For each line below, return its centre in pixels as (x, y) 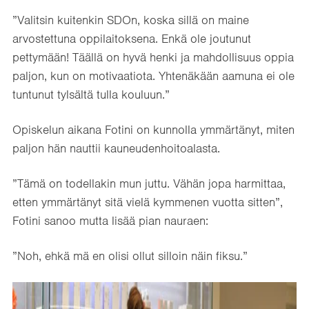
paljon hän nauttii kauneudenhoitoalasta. (116, 148)
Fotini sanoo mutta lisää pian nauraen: (110, 220)
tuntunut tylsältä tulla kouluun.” (91, 94)
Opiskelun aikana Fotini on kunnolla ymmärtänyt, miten (153, 129)
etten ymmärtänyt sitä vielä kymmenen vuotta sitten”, (148, 202)
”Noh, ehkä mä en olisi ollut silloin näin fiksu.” (130, 256)
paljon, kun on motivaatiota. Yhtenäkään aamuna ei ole (153, 76)
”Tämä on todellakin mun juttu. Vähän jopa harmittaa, (149, 183)
